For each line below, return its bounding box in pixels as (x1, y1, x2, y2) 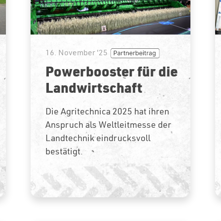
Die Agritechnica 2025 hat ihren (45, 105, 170, 117)
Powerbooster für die (45, 61, 178, 80)
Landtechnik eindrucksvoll (45, 132, 151, 144)
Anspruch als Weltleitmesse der (45, 118, 172, 130)
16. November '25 (45, 47, 108, 57)
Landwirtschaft (45, 77, 143, 97)
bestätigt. (45, 145, 83, 157)
